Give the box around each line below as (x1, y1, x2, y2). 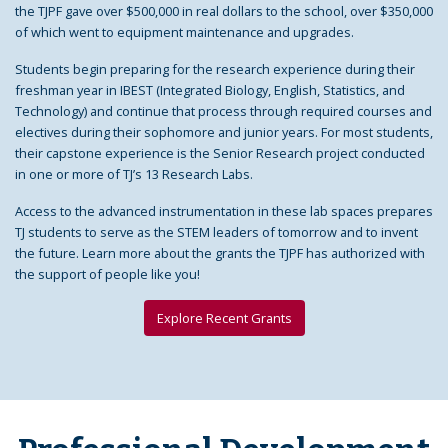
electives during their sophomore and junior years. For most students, (15, 122, 433, 141)
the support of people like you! (15, 264, 200, 283)
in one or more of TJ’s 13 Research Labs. (15, 164, 253, 183)
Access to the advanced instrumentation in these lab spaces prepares (15, 201, 433, 220)
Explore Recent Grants (156, 308, 292, 327)
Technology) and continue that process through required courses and (15, 101, 432, 120)
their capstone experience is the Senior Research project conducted (15, 143, 425, 162)
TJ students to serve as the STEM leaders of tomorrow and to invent (15, 222, 418, 241)
